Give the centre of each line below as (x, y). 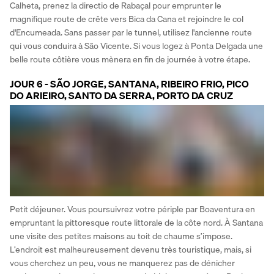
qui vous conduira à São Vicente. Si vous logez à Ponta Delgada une (136, 46)
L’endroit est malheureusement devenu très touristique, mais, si (131, 250)
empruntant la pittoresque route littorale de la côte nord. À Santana (136, 223)
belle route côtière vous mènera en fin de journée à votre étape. (130, 59)
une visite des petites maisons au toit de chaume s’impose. (121, 236)
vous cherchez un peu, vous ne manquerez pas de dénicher (122, 263)
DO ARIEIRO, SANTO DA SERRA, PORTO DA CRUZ (121, 95)
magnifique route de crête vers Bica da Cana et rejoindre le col (127, 19)
